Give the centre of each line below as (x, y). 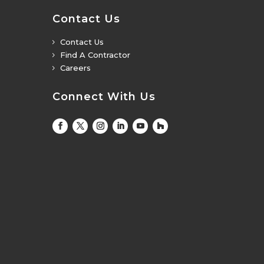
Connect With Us (104, 97)
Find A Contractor (95, 55)
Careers (76, 67)
